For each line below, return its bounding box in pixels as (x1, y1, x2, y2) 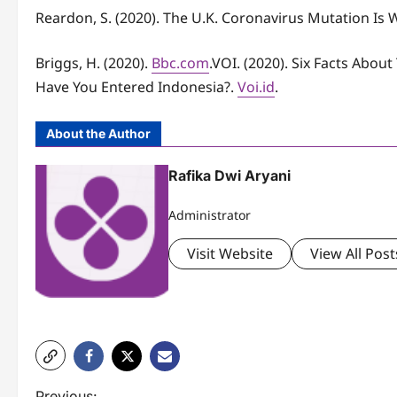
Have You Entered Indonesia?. (35, 77, 237, 97)
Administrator (168, 206, 251, 224)
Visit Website (187, 244, 273, 264)
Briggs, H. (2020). (35, 53, 152, 74)
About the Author (46, 126, 151, 142)
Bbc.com (152, 53, 209, 74)
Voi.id (237, 77, 275, 97)
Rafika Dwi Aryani (168, 167, 291, 185)
